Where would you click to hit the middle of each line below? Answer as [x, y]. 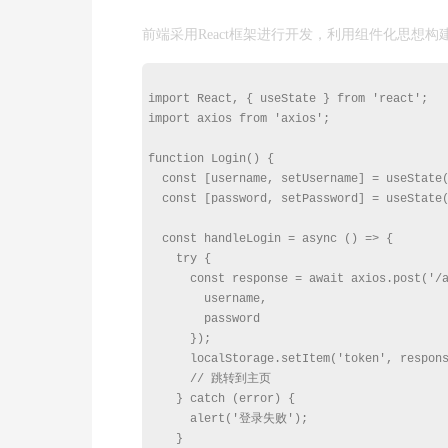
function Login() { [211, 159]
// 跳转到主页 [209, 379]
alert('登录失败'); [228, 419]
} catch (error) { [221, 399]
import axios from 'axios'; [239, 119]
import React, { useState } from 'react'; [288, 99]
